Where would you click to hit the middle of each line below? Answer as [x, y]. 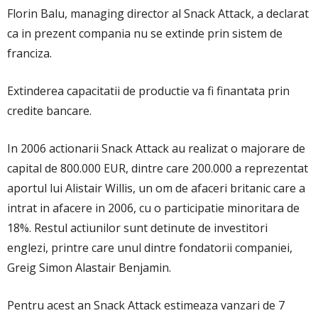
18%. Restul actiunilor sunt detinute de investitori [137, 227]
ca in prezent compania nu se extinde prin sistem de [145, 33]
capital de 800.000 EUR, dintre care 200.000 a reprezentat [158, 168]
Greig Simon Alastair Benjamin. [89, 267]
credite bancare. [49, 110]
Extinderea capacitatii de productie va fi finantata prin [148, 91]
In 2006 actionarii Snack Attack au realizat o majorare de [156, 148]
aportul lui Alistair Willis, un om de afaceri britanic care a [156, 188]
